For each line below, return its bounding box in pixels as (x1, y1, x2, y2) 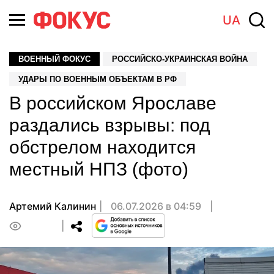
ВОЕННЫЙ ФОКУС (18, 54, 91, 64)
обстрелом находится (9, 137, 196, 157)
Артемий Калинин (9, 200, 96, 212)
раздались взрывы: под (9, 115, 210, 135)
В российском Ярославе (9, 93, 217, 113)
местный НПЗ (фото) (9, 159, 188, 179)
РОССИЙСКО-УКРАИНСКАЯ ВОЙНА (112, 54, 248, 64)
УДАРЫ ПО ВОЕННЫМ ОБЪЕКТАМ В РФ (18, 75, 177, 84)
